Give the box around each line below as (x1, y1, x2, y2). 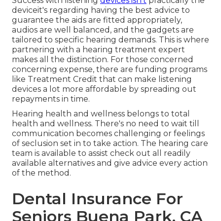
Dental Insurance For (12, 189, 183, 209)
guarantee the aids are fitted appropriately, (12, 15, 182, 25)
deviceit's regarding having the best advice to (12, 5, 190, 15)
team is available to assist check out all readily (12, 148, 190, 158)
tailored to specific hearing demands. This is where (12, 35, 209, 45)
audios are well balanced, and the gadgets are (12, 25, 194, 35)
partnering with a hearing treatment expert (12, 45, 185, 55)
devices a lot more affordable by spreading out (12, 84, 196, 94)
